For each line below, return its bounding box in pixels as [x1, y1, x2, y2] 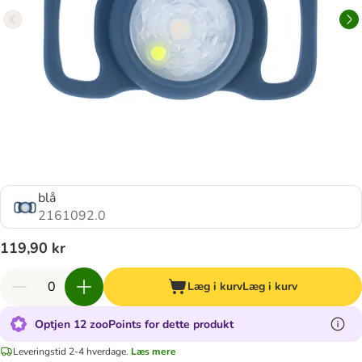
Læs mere [131, 344, 176, 358]
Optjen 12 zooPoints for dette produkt [35, 316, 234, 332]
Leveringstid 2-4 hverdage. [13, 344, 128, 358]
